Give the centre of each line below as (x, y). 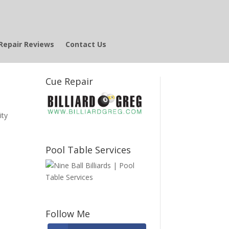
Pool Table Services (88, 150)
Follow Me (68, 213)
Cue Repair (70, 81)
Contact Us (86, 44)
